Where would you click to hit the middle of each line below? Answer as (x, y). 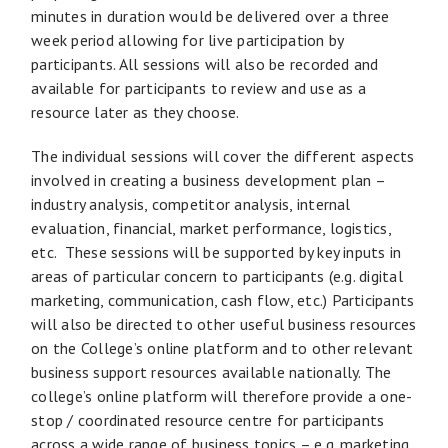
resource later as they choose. (135, 111)
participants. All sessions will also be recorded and (205, 63)
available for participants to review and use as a (198, 87)
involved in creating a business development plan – (208, 179)
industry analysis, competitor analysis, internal (191, 203)
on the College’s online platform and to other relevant (222, 347)
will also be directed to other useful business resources (224, 323)
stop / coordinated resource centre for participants (208, 419)
